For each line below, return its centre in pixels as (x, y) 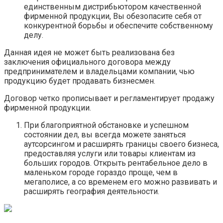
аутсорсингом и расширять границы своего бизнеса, (121, 144)
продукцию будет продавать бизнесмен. (80, 81)
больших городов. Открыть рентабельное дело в (116, 163)
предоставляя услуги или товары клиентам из (110, 154)
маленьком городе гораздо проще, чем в (101, 173)
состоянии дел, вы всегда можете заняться (105, 135)
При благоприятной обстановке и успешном (106, 125)
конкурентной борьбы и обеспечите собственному (118, 26)
